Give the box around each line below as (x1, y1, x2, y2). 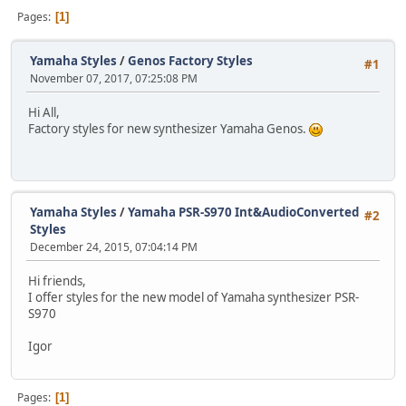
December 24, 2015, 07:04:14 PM (30, 239, 198, 255)
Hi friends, (28, 273, 86, 290)
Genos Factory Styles (128, 53, 253, 69)
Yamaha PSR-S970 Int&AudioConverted (128, 204, 359, 220)
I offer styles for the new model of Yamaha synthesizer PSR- (28, 289, 359, 306)
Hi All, (28, 104, 60, 121)
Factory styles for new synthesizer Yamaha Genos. (28, 121, 309, 138)
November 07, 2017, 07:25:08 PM (30, 71, 198, 86)
